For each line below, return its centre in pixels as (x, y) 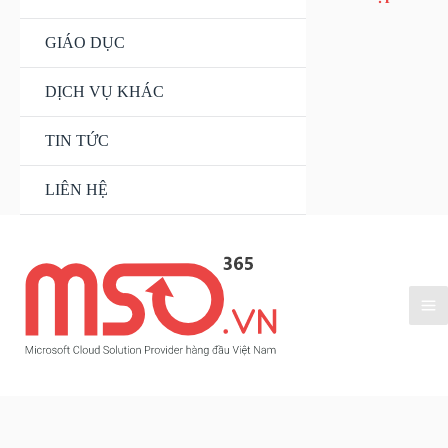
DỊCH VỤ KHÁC (104, 91)
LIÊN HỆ (76, 189)
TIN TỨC (77, 140)
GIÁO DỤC (85, 42)
